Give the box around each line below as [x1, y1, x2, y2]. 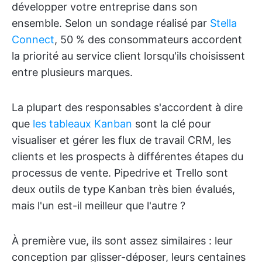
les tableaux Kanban [33, 118, 132, 130]
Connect [12, 33, 54, 46]
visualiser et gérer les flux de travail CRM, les [12, 134, 231, 146]
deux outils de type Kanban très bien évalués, [12, 183, 235, 195]
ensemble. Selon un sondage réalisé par [12, 17, 210, 29]
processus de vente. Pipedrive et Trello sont [12, 167, 228, 179]
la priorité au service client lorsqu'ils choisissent [12, 50, 245, 62]
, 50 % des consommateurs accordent [54, 33, 242, 46]
